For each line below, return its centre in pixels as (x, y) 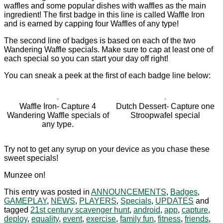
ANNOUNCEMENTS (129, 192)
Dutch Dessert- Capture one (165, 106)
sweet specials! (31, 158)
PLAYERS (98, 201)
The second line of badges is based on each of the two (100, 40)
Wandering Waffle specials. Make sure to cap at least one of (109, 49)
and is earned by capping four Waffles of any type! (91, 23)
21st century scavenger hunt (80, 210)
